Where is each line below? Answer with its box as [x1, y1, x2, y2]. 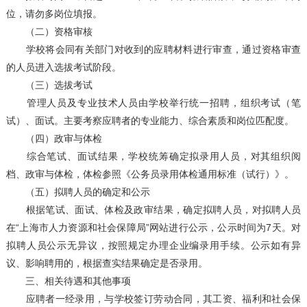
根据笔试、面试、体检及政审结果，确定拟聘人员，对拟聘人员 [5, 204, 302, 216]
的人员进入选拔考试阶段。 [5, 62, 121, 73]
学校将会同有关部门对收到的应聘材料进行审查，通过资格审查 [5, 44, 302, 56]
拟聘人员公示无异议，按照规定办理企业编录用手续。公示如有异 [5, 240, 302, 251]
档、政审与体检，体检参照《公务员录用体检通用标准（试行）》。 [5, 169, 294, 180]
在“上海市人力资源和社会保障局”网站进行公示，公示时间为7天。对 [5, 222, 302, 234]
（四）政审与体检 [5, 133, 102, 145]
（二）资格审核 [5, 26, 93, 38]
